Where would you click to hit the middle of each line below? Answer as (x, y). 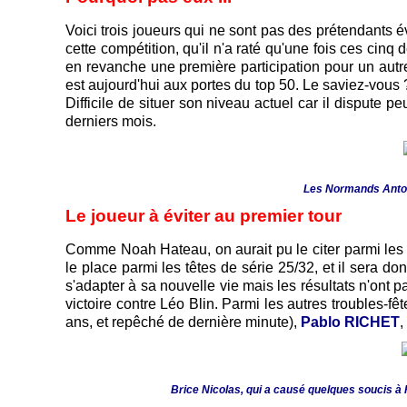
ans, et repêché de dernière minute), (183, 323)
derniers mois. (111, 122)
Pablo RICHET (350, 323)
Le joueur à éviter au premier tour (206, 216)
